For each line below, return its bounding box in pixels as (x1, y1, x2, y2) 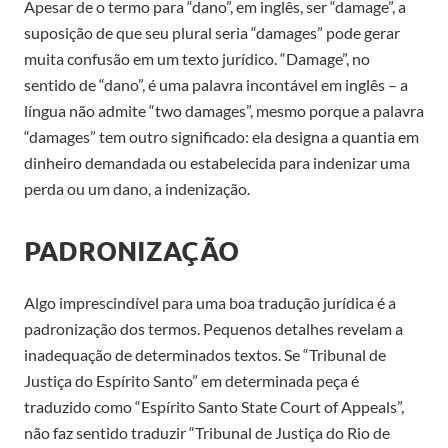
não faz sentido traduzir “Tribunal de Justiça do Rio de (24, 422, 390, 442)
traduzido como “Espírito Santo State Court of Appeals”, (24, 396, 404, 416)
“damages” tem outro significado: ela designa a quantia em (24, 126, 419, 146)
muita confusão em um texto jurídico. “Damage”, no (24, 48, 370, 68)
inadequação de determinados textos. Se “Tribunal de (24, 344, 386, 364)
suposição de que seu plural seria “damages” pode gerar (24, 22, 400, 42)
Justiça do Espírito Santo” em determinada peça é (24, 370, 359, 390)
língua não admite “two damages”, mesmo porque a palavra (24, 100, 424, 120)
